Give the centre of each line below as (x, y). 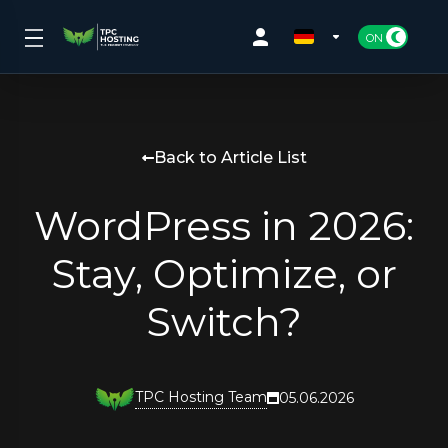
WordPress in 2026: (224, 225)
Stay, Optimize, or (224, 273)
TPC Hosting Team (200, 397)
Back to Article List (230, 157)
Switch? (224, 321)
